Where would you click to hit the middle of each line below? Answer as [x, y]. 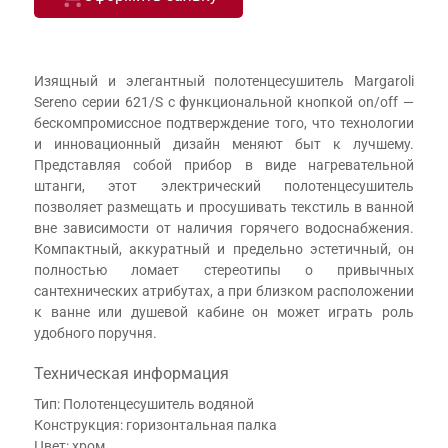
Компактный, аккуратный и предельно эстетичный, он [224, 248]
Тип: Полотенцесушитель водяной [144, 403]
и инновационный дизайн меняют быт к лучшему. [224, 143]
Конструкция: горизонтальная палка [155, 424]
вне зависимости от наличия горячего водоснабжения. [224, 227]
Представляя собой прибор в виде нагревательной [224, 164]
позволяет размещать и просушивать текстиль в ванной [224, 206]
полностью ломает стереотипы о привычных [224, 269]
